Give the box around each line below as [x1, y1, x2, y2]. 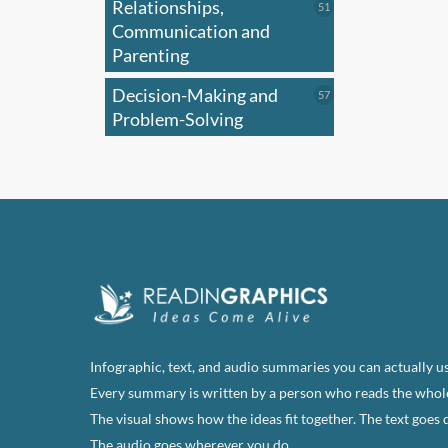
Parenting [112, 44, 189, 66]
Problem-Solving [112, 108, 243, 130]
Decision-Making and [112, 84, 278, 106]
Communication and [112, 20, 270, 42]
